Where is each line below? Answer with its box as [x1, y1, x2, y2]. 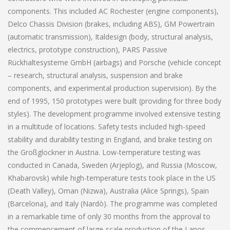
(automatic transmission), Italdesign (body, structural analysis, [8, 31, 213, 42]
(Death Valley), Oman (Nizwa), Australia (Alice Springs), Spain [8, 185, 209, 196]
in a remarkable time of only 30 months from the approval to [8, 211, 210, 221]
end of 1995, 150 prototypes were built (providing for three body [8, 95, 221, 106]
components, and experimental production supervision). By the [8, 83, 217, 93]
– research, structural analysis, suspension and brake [8, 70, 183, 80]
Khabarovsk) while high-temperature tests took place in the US [8, 172, 216, 183]
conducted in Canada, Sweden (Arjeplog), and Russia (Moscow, [8, 160, 217, 170]
